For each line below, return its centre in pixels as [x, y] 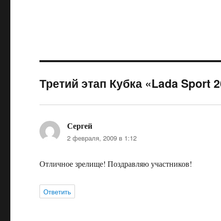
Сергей [80, 126]
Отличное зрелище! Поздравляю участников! [116, 164]
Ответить [57, 192]
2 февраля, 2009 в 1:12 [102, 138]
